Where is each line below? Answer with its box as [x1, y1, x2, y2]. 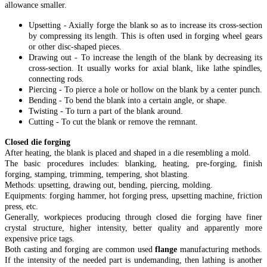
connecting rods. [29, 74, 84, 83]
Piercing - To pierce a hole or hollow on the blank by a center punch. [29, 85, 262, 94]
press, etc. [5, 201, 38, 211]
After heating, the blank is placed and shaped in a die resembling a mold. [5, 148, 251, 157]
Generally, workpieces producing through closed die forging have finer [5, 212, 262, 222]
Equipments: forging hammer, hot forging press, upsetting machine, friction [5, 191, 262, 200]
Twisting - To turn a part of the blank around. [29, 106, 183, 116]
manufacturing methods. [177, 244, 263, 254]
